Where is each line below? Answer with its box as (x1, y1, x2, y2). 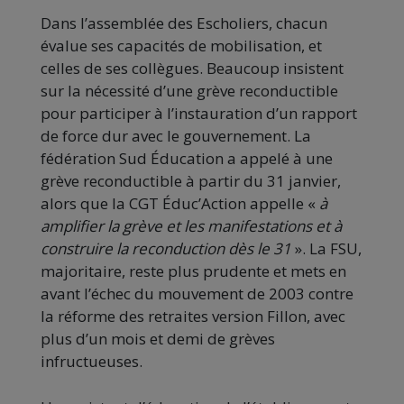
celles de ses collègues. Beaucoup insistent (41, 58, 344, 79)
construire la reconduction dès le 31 (41, 238, 291, 260)
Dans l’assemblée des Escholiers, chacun (41, 13, 327, 34)
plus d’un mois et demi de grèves (41, 328, 275, 350)
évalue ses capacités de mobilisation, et (41, 35, 322, 57)
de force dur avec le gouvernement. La (41, 125, 311, 147)
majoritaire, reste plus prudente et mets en (41, 261, 346, 282)
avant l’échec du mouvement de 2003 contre (41, 283, 353, 305)
